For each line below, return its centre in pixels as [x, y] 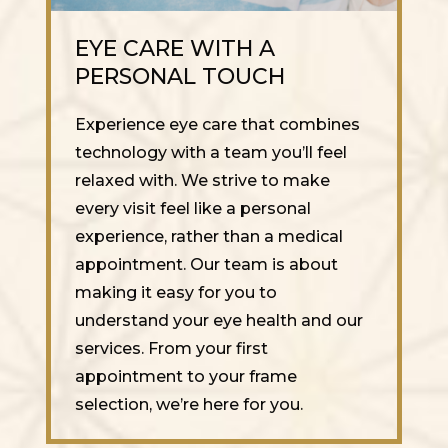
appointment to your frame [186, 377]
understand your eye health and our [219, 321]
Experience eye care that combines [217, 125]
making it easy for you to [176, 293]
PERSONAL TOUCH [180, 77]
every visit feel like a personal [193, 209]
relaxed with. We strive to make [202, 181]
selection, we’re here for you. [189, 405]
